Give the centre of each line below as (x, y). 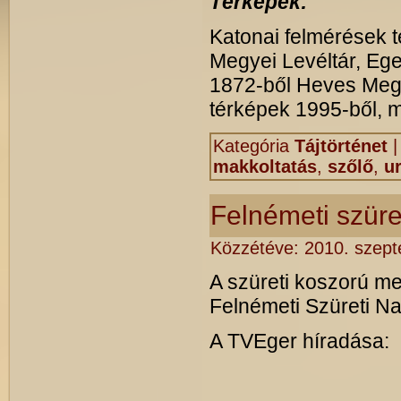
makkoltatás (265, 166)
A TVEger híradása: (299, 341)
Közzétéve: (255, 248)
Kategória (251, 146)
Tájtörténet (341, 146)
